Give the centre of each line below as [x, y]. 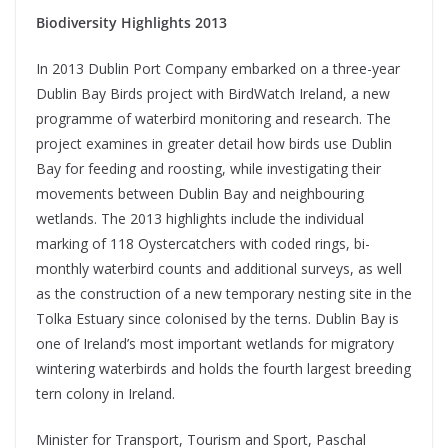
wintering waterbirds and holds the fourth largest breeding [223, 369]
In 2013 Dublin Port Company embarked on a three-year [218, 69]
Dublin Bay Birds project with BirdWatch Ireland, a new [213, 94]
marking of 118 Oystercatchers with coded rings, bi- [203, 244]
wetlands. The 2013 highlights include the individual [200, 219]
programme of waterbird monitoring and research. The [213, 119]
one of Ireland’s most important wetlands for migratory [215, 344]
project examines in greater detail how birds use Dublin [214, 144]
